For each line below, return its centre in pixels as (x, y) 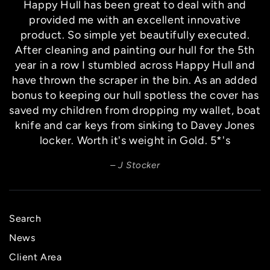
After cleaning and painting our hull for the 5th (135, 50)
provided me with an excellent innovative (135, 20)
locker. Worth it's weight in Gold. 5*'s (135, 140)
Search (25, 218)
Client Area (36, 257)
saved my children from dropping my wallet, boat (135, 110)
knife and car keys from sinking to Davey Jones (135, 125)
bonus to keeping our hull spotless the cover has (135, 95)
